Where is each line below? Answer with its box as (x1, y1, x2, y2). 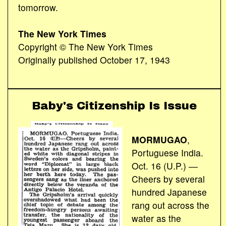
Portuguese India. (131, 146, 203, 159)
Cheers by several (131, 172, 205, 185)
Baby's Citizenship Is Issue (32, 99, 197, 112)
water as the (131, 211, 181, 224)
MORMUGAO (131, 133, 187, 146)
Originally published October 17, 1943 (18, 53, 170, 66)
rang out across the (131, 198, 209, 211)
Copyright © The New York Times (18, 40, 153, 53)
